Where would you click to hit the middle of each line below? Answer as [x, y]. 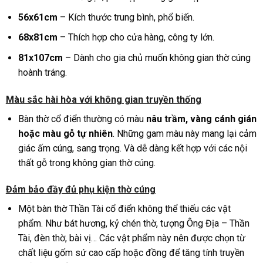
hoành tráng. [42, 72]
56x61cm [38, 17]
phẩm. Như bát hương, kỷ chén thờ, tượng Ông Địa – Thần [134, 224]
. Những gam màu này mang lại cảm [184, 133]
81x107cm [40, 58]
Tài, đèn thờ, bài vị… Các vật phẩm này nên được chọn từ [131, 238]
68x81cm [38, 38]
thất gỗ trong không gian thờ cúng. [87, 163]
